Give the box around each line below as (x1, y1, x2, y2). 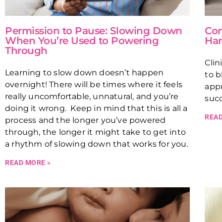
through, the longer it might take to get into (5, 127, 186, 137)
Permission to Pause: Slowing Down (5, 25, 182, 37)
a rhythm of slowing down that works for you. (5, 139, 188, 149)
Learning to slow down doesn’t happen (5, 68, 164, 78)
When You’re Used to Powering (5, 35, 159, 47)
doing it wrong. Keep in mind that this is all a (5, 104, 188, 113)
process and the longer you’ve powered (5, 115, 166, 125)
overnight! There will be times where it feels (5, 80, 183, 90)
